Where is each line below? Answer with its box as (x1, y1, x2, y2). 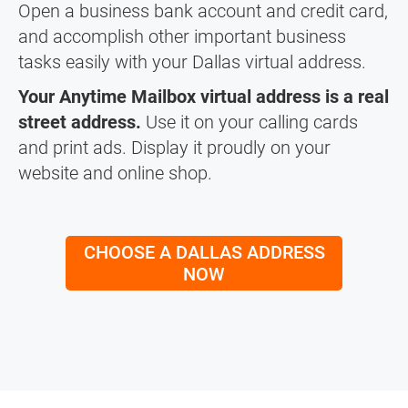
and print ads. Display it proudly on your (18, 137, 331, 159)
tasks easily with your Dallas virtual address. (18, 51, 371, 74)
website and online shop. (18, 162, 217, 185)
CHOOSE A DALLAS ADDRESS (83, 241, 325, 264)
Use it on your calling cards (141, 111, 358, 134)
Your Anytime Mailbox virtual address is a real (18, 86, 389, 108)
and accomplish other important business (18, 25, 346, 48)
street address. (18, 111, 141, 134)
